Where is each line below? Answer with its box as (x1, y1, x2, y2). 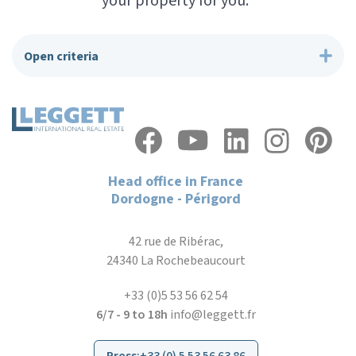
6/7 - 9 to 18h (95, 306, 168, 323)
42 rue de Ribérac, (128, 233, 223, 250)
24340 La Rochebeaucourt (106, 252, 246, 269)
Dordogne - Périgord (110, 189, 241, 209)
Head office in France (108, 172, 243, 192)
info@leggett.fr (169, 306, 256, 323)
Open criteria (24, 48, 99, 65)
